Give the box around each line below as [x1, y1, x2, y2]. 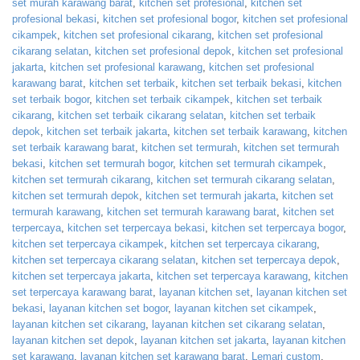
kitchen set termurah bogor [49, 157, 173, 170]
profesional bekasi [12, 12, 96, 25]
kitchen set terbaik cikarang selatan [58, 108, 223, 121]
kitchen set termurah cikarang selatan [157, 173, 332, 186]
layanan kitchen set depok [12, 333, 134, 346]
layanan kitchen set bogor [49, 301, 168, 314]
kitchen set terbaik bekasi [182, 76, 301, 89]
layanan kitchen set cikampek [174, 301, 313, 314]
